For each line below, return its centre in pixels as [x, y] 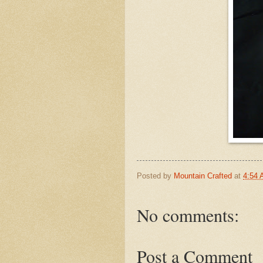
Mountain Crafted [203, 176]
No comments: [188, 215]
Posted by [155, 176]
